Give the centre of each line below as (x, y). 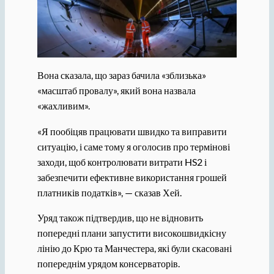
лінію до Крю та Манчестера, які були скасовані (134, 248)
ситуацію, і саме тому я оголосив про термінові (133, 146)
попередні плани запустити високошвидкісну (131, 232)
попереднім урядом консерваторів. (108, 263)
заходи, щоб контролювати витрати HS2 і (122, 161)
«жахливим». (63, 106)
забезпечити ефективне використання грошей (132, 177)
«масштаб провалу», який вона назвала (116, 91)
